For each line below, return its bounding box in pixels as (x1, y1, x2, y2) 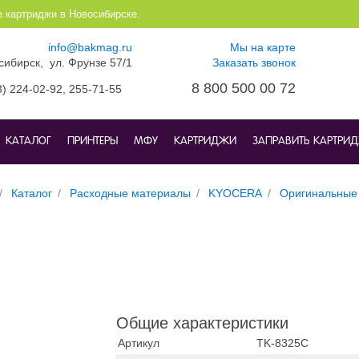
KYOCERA (208, 186, 262, 200)
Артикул (118, 337, 159, 349)
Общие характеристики (116, 314, 288, 332)
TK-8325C (256, 337, 309, 349)
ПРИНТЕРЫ (67, 136, 118, 147)
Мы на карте (230, 41, 296, 54)
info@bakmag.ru (48, 41, 132, 54)
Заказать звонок (212, 56, 296, 69)
